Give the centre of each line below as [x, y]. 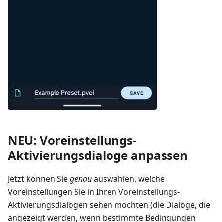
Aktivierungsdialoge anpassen [98, 155]
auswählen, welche [128, 179]
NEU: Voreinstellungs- [72, 140]
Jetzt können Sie [39, 179]
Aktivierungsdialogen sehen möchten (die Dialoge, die [109, 204]
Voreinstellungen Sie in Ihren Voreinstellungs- [94, 192]
